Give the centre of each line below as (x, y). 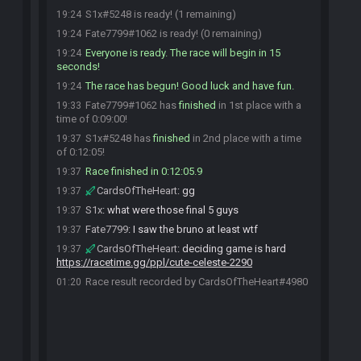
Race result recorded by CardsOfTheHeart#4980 (197, 282)
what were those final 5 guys (173, 210)
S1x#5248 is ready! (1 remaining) (161, 14)
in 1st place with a (259, 105)
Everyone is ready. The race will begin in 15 (183, 53)
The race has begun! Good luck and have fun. (190, 86)
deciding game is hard (234, 249)
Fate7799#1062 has (132, 105)
